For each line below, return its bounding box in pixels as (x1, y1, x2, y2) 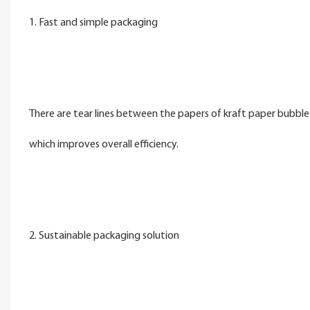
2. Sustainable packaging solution (28, 230, 179, 241)
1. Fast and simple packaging (28, 17, 158, 28)
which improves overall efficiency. (28, 138, 179, 150)
